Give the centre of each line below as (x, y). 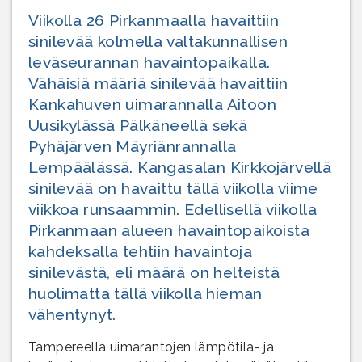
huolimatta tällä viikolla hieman (145, 293)
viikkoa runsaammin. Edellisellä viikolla (173, 209)
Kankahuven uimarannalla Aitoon (152, 104)
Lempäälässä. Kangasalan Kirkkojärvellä (180, 167)
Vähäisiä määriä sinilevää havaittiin (158, 83)
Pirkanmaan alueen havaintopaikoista (169, 230)
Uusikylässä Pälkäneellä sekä (138, 125)
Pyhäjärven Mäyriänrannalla (133, 146)
